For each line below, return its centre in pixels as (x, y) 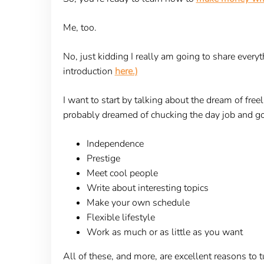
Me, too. (81, 27)
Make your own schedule (138, 202)
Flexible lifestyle (121, 217)
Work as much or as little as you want (164, 232)
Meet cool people (122, 173)
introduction (89, 71)
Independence (115, 143)
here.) (126, 71)
